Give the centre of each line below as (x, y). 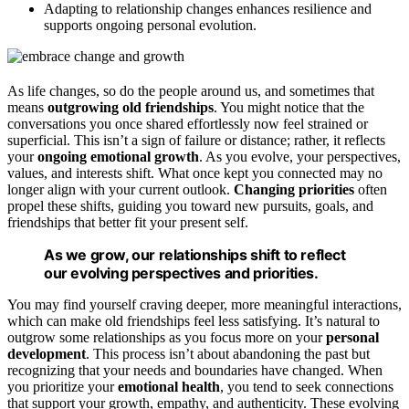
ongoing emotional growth (118, 156)
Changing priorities (294, 189)
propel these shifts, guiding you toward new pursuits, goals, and (190, 205)
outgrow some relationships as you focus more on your (167, 337)
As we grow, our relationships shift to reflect (195, 254)
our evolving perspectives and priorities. (181, 273)
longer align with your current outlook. (121, 189)
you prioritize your (63, 386)
